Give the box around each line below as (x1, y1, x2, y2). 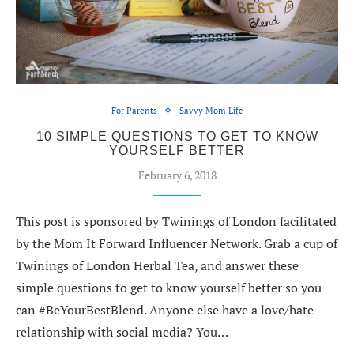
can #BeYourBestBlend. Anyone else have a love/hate (16, 300, 314, 318)
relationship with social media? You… (16, 322, 228, 341)
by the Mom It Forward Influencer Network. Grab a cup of (16, 234, 337, 252)
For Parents (111, 104, 157, 116)
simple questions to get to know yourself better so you (16, 278, 322, 296)
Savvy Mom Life (179, 104, 243, 116)
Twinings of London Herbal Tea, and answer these (16, 256, 299, 274)
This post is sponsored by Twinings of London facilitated (16, 212, 337, 230)
